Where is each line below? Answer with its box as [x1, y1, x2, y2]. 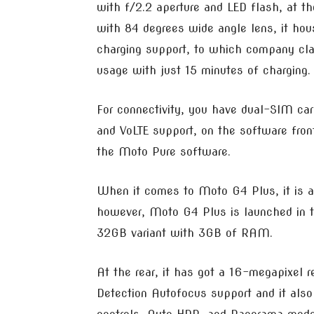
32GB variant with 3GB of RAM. [97, 226, 273, 240]
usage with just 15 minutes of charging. [97, 64, 310, 77]
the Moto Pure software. [97, 145, 231, 158]
